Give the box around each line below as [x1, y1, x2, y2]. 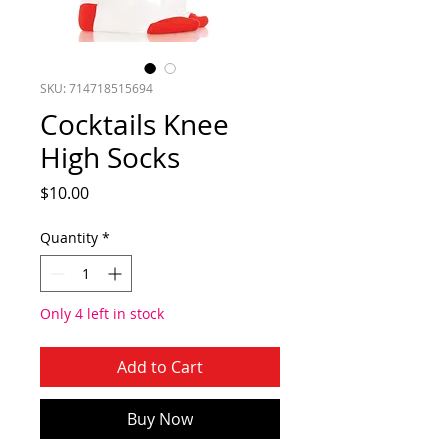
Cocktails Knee [40, 106, 229, 143]
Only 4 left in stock [40, 304, 164, 323]
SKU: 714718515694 [40, 80, 153, 96]
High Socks [40, 139, 180, 176]
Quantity [40, 228, 98, 247]
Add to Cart [117, 356, 203, 378]
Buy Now [127, 408, 193, 430]
